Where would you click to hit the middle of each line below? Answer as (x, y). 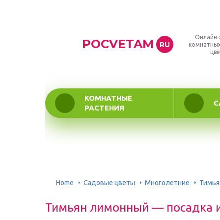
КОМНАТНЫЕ (108, 98)
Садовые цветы (109, 182)
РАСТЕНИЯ (104, 108)
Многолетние (167, 182)
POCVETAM (118, 44)
